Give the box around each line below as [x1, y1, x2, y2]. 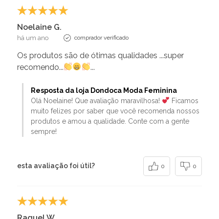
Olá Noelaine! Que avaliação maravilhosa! [31, 96, 162, 105]
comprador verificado [74, 34, 129, 41]
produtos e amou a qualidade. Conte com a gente [31, 117, 189, 125]
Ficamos [169, 96, 198, 105]
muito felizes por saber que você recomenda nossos [31, 107, 199, 115]
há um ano [17, 34, 48, 42]
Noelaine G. [17, 22, 62, 32]
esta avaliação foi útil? [17, 162, 95, 170]
